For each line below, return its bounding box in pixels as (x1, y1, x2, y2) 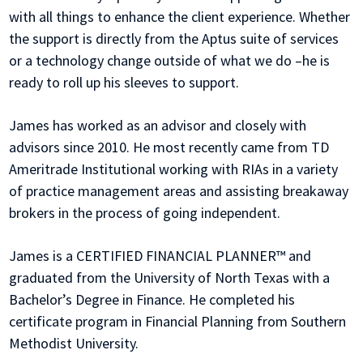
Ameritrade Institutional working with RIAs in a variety (9, 160, 339, 179)
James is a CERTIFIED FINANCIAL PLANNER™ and (9, 246, 312, 266)
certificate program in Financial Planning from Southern (9, 312, 347, 331)
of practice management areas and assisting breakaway (9, 181, 349, 201)
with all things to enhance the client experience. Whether (9, 7, 351, 27)
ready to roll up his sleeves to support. (9, 73, 240, 92)
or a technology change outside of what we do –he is (9, 51, 331, 70)
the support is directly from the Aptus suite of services (9, 29, 340, 49)
